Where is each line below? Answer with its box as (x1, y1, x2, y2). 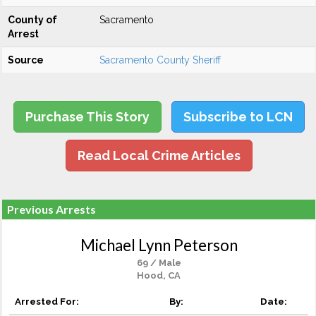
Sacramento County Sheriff (99, 54, 221, 66)
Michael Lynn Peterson (80, 236, 238, 255)
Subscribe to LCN (183, 109, 293, 124)
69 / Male (136, 257, 181, 268)
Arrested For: (15, 296, 79, 307)
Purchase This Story (25, 109, 150, 124)
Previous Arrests (7, 202, 96, 216)
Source (8, 54, 44, 66)
